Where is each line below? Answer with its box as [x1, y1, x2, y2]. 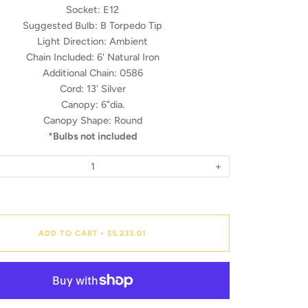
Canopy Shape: [43, 114, 111, 127]
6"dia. [100, 98, 124, 111]
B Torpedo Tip [100, 19, 163, 32]
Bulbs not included [52, 130, 137, 143]
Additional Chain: [42, 67, 117, 80]
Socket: [66, 3, 101, 16]
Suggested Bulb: [23, 19, 98, 32]
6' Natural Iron [96, 51, 159, 64]
